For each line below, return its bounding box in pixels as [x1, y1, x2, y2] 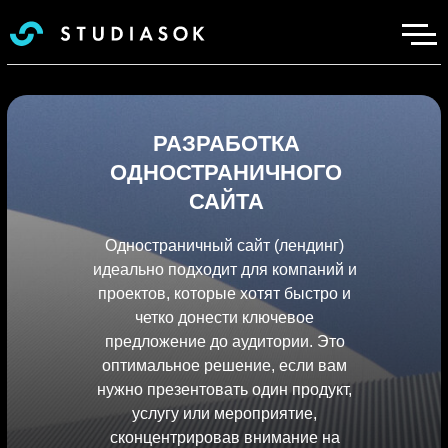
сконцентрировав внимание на [109, 429, 340, 446]
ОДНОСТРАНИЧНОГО [110, 160, 342, 185]
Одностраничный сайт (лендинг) [105, 237, 344, 254]
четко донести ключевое [135, 309, 314, 326]
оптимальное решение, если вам [102, 357, 347, 374]
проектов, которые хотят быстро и [98, 285, 351, 302]
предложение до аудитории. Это [104, 333, 345, 350]
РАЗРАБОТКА [152, 131, 300, 156]
